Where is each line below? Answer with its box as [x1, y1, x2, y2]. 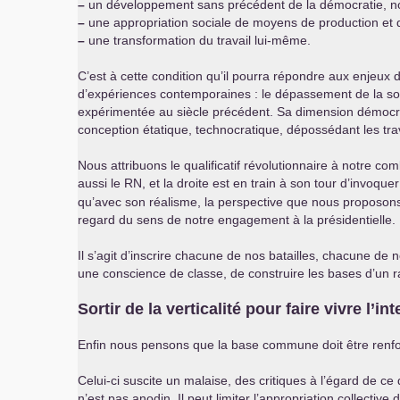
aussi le [78, 176, 124, 190]
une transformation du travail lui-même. [85, 33, 311, 47]
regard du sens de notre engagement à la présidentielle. [78, 212, 396, 227]
